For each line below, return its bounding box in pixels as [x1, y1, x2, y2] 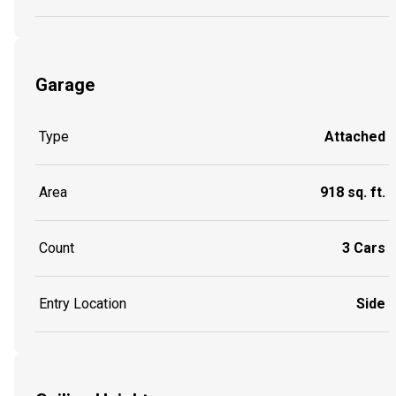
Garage [35, 73, 95, 95]
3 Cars [342, 240, 385, 257]
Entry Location [39, 295, 126, 313]
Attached [324, 128, 385, 146]
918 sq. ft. [320, 184, 385, 202]
